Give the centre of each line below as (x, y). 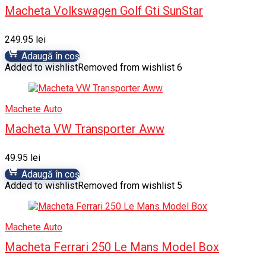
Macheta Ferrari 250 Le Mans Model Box (112, 247)
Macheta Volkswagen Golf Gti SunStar (104, 11)
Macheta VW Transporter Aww (85, 129)
